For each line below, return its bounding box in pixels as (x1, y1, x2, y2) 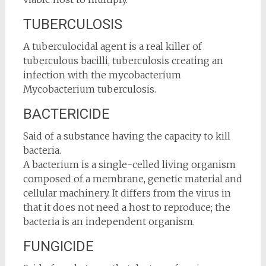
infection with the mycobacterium (23, 68, 181, 81)
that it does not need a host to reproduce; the (23, 201, 230, 213)
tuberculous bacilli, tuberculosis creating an (23, 54, 223, 66)
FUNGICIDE (23, 237, 94, 255)
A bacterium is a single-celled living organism (23, 158, 236, 170)
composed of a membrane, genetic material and (23, 172, 242, 185)
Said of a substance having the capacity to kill (23, 129, 230, 142)
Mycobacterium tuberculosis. (23, 83, 156, 95)
